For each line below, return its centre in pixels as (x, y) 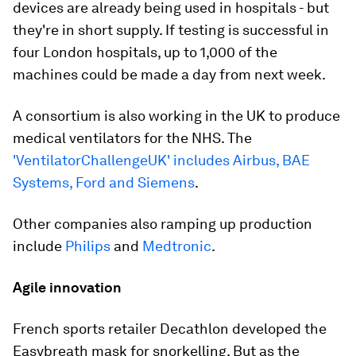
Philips (88, 246)
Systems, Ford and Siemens (104, 182)
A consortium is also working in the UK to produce (176, 116)
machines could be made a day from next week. (169, 74)
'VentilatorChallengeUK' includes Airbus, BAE (161, 160)
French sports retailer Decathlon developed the (170, 329)
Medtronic (177, 246)
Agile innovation (67, 287)
